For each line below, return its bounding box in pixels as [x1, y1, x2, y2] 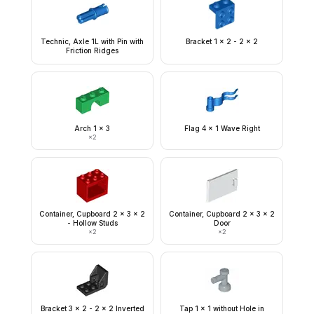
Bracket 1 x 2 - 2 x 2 [186, 37, 258, 46]
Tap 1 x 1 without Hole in [179, 304, 264, 313]
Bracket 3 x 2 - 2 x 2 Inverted [40, 304, 144, 313]
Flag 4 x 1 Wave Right [184, 124, 260, 132]
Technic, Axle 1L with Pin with [41, 37, 144, 46]
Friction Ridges [66, 46, 118, 55]
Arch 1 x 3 [74, 124, 110, 132]
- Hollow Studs [67, 219, 118, 227]
